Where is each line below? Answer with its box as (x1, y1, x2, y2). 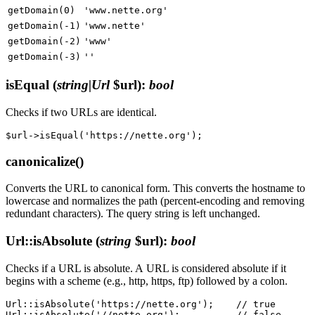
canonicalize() (6, 153, 84, 169)
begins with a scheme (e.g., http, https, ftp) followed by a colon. (6, 274, 288, 287)
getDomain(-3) (8, 51, 81, 62)
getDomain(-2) (8, 35, 81, 46)
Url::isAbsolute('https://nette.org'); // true (6, 298, 276, 309)
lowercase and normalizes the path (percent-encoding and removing (6, 195, 304, 207)
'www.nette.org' (84, 4, 168, 15)
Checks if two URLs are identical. (6, 105, 157, 118)
